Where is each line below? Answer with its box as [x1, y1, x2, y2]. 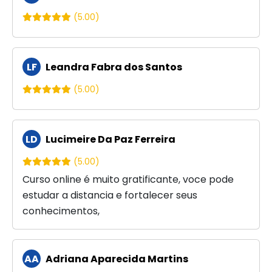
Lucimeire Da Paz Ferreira [44, 132, 175, 146]
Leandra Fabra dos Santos [44, 59, 182, 74]
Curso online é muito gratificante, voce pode [22, 172, 234, 186]
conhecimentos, [22, 203, 100, 218]
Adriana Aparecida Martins [44, 251, 188, 266]
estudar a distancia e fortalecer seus [22, 188, 197, 202]
